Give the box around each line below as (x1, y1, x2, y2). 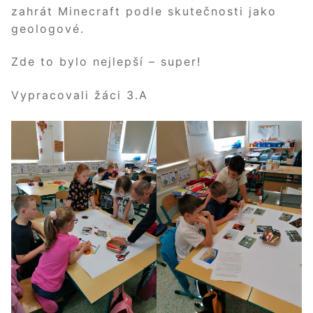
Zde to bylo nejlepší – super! (11, 54, 201, 69)
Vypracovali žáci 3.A (11, 88, 148, 103)
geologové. (11, 21, 85, 36)
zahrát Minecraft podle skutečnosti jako (11, 3, 277, 18)
